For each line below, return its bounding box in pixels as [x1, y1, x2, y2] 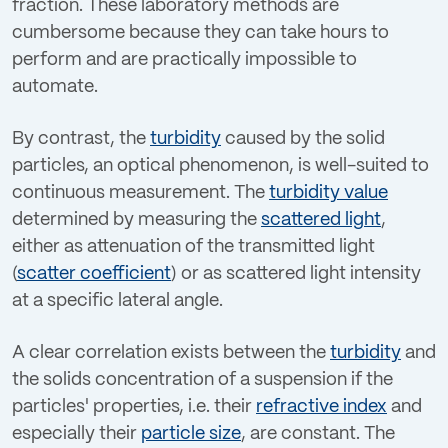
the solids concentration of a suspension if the [12, 371, 393, 390]
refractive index [256, 398, 387, 417]
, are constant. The [241, 425, 395, 444]
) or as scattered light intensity [171, 265, 421, 284]
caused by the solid [221, 130, 385, 149]
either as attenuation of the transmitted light [12, 238, 375, 257]
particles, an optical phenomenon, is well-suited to [12, 157, 429, 176]
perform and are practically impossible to [12, 51, 357, 69]
